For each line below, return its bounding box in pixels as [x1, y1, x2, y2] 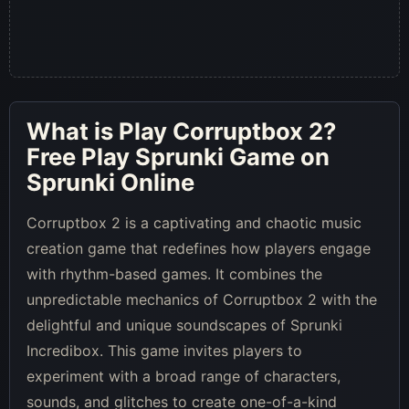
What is [26, 116, 119, 145]
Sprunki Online [26, 167, 194, 196]
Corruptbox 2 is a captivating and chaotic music [26, 213, 362, 232]
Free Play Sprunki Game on [26, 142, 330, 171]
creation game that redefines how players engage [26, 238, 371, 257]
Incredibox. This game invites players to [26, 341, 302, 360]
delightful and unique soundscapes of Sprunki [26, 315, 342, 334]
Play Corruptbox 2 [119, 116, 323, 145]
